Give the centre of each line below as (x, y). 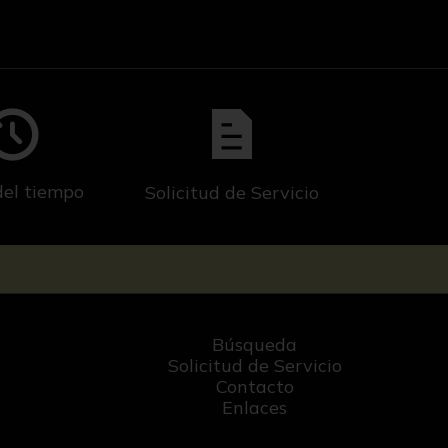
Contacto (254, 387)
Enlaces (254, 408)
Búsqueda (254, 345)
